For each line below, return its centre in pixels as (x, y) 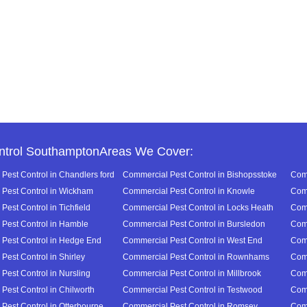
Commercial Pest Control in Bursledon (194, 224)
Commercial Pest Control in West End (193, 240)
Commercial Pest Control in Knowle (189, 191)
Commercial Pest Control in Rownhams (196, 257)
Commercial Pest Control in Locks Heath (198, 207)
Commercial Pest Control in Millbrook (192, 273)
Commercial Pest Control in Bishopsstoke (200, 174)
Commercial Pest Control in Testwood (193, 290)
